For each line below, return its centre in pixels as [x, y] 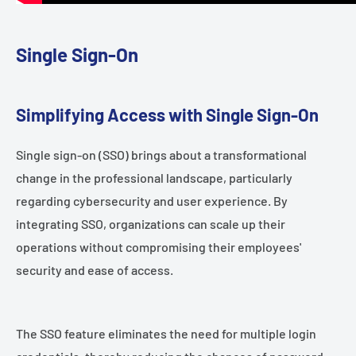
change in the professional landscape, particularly [154, 177]
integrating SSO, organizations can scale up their [151, 223]
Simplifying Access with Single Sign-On [167, 115]
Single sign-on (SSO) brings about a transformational [161, 154]
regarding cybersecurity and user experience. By [152, 200]
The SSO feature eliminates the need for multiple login [166, 334]
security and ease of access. [95, 269]
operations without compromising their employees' [159, 246]
